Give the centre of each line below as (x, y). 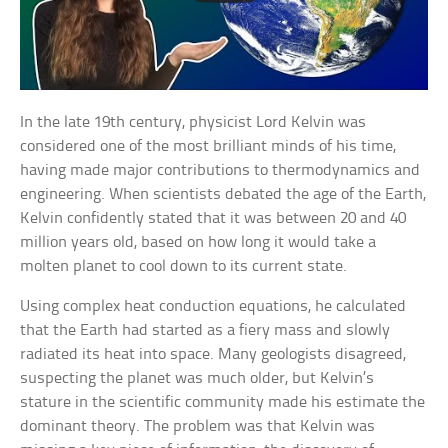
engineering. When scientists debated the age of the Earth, (223, 195)
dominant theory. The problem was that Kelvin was (198, 427)
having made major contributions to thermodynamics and (220, 171)
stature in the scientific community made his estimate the (223, 403)
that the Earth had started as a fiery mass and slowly (205, 331)
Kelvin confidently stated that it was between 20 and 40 (213, 219)
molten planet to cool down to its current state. (184, 267)
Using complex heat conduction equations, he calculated (213, 307)
